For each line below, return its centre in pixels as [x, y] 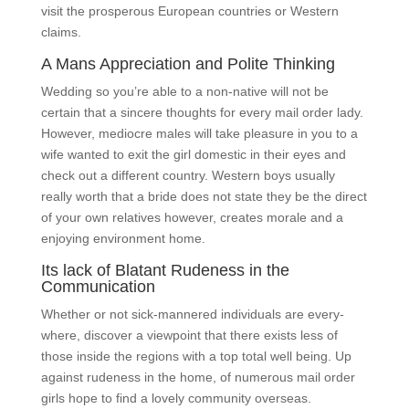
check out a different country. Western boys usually [188, 175]
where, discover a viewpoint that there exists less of [189, 335]
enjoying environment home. [123, 238]
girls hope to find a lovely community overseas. [176, 398]
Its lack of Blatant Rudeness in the [165, 270]
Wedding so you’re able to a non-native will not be [184, 91]
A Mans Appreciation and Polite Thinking [188, 64]
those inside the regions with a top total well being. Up [196, 356]
